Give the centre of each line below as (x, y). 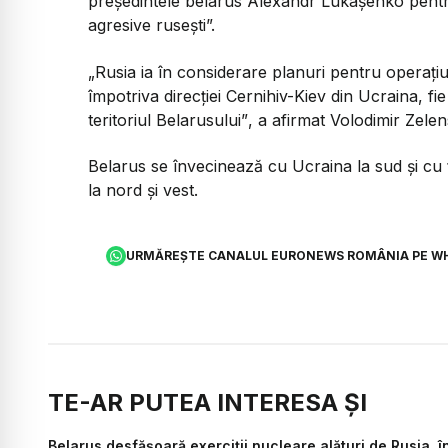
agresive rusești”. (151, 25)
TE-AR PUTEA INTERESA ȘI (207, 402)
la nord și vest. (143, 190)
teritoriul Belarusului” (168, 119)
